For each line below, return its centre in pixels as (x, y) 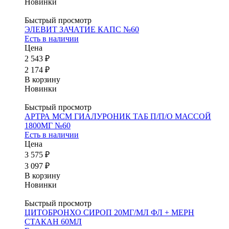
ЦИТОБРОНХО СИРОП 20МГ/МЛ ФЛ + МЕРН (109, 212)
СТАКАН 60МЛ (53, 222)
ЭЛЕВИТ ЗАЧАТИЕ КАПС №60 (82, 29)
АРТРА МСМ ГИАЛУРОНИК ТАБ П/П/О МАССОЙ (118, 116)
